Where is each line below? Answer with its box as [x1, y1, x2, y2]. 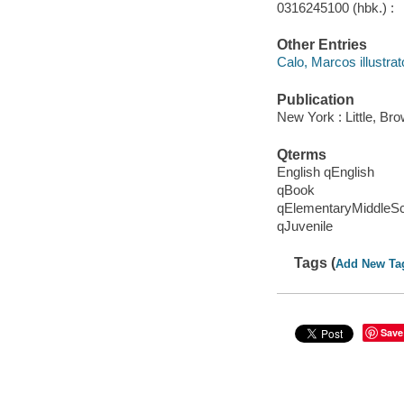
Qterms [276, 146, 326, 162]
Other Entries [276, 36, 367, 52]
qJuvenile [276, 218, 333, 234]
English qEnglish [276, 164, 374, 180]
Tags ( [294, 255, 336, 271]
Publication [276, 91, 354, 107]
